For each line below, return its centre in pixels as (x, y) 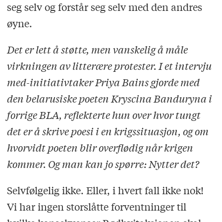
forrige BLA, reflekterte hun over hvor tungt (104, 114)
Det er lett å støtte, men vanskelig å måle (97, 49)
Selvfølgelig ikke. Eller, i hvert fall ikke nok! (105, 190)
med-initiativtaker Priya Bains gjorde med (103, 82)
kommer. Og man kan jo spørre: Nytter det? (103, 164)
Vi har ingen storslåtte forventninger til (96, 206)
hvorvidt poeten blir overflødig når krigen (100, 147)
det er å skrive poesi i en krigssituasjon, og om (108, 131)
